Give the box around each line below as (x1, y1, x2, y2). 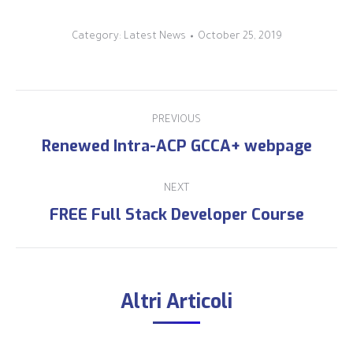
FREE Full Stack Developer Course (49, 203, 304, 225)
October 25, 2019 (197, 30, 282, 43)
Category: (71, 30, 124, 43)
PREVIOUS (152, 113, 201, 126)
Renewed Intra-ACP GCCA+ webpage (41, 135, 312, 157)
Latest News (123, 30, 186, 43)
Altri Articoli (121, 288, 232, 314)
